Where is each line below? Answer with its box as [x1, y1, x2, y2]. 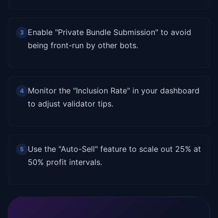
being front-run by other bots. [28, 40, 138, 50]
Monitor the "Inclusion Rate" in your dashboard [28, 86, 200, 95]
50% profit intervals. [28, 157, 102, 167]
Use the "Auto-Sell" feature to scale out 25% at [28, 144, 201, 154]
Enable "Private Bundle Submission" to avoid [28, 27, 191, 37]
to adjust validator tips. [28, 99, 113, 109]
